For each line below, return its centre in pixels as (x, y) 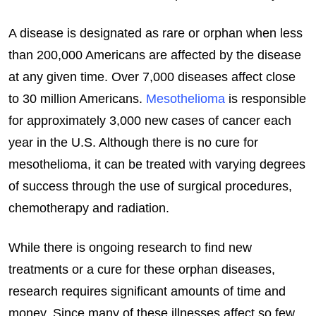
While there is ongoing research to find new (130, 247)
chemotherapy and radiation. (89, 208)
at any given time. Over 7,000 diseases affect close (152, 77)
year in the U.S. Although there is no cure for (133, 142)
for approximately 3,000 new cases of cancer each (150, 120)
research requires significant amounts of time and (147, 291)
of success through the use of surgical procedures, (150, 186)
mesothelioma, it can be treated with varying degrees (157, 164)
